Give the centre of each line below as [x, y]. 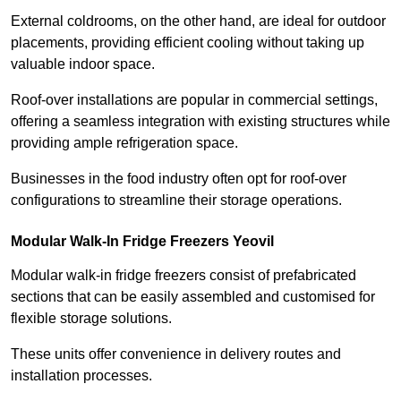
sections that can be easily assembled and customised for [193, 296]
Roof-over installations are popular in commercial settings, [194, 99]
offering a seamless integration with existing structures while [200, 121]
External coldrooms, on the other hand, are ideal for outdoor [198, 21]
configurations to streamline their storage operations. [176, 200]
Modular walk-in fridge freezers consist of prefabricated [183, 275]
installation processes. [81, 375]
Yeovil [252, 241]
